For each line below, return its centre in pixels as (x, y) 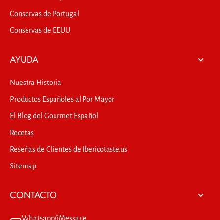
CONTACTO (33, 195)
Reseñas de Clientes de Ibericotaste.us (69, 150)
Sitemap (23, 166)
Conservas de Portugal (44, 14)
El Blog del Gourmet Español (54, 116)
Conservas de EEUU (40, 31)
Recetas (22, 133)
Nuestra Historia (36, 83)
